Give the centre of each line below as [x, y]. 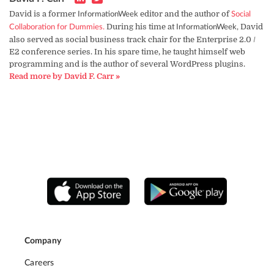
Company [43, 241]
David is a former [43, 14]
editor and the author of [185, 14]
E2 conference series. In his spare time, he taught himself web [127, 52]
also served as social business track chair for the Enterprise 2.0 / [132, 40]
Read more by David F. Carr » [65, 76]
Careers [39, 263]
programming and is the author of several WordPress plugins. [127, 64]
